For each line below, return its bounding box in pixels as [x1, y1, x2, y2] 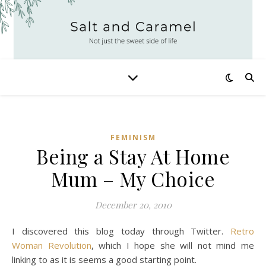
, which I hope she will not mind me [91, 239, 255, 251]
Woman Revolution [12, 239, 91, 251]
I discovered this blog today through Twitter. [15, 225, 230, 237]
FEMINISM [110, 132, 156, 142]
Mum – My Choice [50, 166, 216, 192]
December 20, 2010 [94, 199, 172, 211]
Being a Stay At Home [36, 143, 230, 169]
